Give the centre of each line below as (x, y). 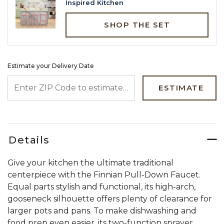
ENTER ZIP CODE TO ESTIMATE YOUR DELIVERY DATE (112, 80)
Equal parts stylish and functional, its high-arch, (101, 186)
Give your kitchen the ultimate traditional (90, 162)
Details (29, 140)
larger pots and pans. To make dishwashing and (102, 210)
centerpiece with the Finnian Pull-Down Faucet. (104, 174)
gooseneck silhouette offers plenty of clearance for (110, 198)
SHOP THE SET (137, 24)
